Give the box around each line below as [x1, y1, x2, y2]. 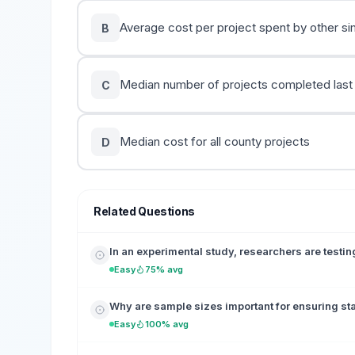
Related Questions [94, 204, 196, 218]
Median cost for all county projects [120, 134, 310, 149]
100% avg [145, 319, 189, 330]
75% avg [145, 264, 183, 275]
